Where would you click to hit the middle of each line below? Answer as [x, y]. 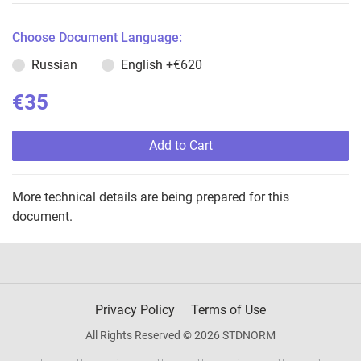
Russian [54, 65]
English [143, 65]
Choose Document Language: [97, 38]
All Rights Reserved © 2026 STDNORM [180, 336]
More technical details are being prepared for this [151, 197]
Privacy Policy [135, 310]
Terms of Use [228, 310]
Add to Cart [180, 146]
